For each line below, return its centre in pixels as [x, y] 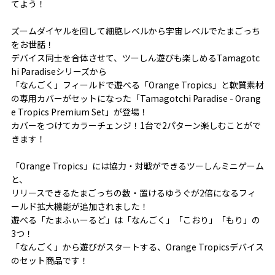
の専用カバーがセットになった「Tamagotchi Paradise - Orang [136, 98]
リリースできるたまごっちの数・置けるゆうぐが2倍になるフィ [133, 192]
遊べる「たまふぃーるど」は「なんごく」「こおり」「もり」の [135, 219]
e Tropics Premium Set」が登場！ [79, 111]
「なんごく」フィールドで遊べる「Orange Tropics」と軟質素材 [137, 84]
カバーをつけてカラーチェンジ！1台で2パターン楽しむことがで [136, 125]
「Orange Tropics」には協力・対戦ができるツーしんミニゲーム [137, 165]
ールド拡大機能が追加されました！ [79, 206]
